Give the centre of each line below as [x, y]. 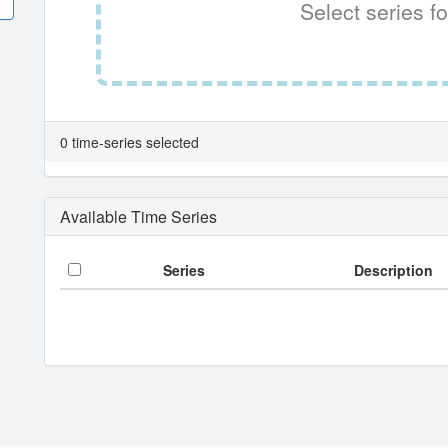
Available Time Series [138, 216]
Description [393, 270]
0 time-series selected [129, 142]
